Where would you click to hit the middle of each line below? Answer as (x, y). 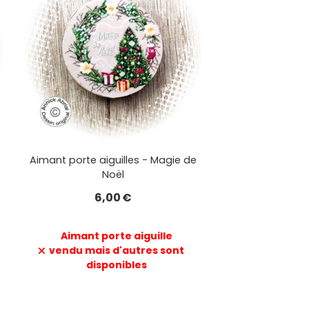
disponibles (116, 265)
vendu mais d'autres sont (116, 251)
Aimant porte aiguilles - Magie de (113, 160)
